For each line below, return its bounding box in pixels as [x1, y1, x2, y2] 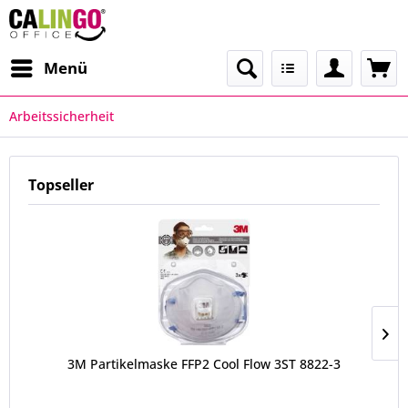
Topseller [28, 175, 94, 195]
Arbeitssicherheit [9, 107, 114, 125]
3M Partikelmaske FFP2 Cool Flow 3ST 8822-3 [67, 355, 341, 372]
